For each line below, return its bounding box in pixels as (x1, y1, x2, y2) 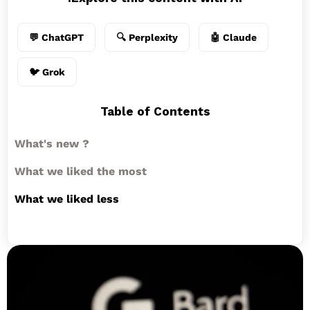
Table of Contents (100, 104, 210, 118)
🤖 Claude (210, 32, 257, 43)
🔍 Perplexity (116, 32, 178, 43)
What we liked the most (15, 165, 147, 178)
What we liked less (15, 192, 119, 206)
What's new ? (15, 137, 89, 150)
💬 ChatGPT (29, 32, 84, 43)
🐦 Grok (29, 66, 65, 77)
